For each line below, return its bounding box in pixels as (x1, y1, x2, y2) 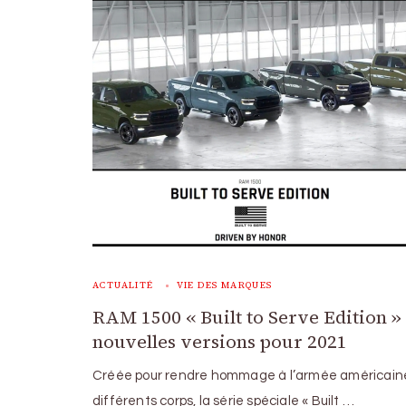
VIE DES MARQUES (176, 279, 273, 291)
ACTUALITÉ (92, 279, 154, 291)
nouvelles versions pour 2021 (92, 329, 347, 354)
